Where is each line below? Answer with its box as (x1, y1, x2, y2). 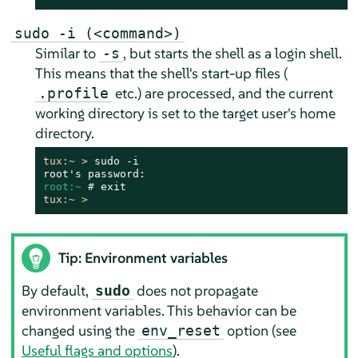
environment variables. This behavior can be (22, 301, 297, 320)
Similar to (34, 43, 99, 62)
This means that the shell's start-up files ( (34, 63, 288, 82)
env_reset (141, 322, 221, 340)
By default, (22, 281, 93, 300)
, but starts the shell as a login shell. (122, 43, 342, 62)
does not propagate (133, 281, 259, 300)
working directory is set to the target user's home (34, 103, 336, 122)
